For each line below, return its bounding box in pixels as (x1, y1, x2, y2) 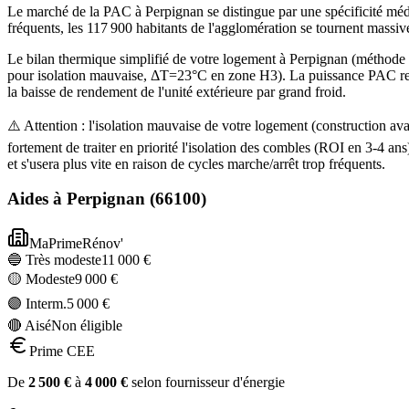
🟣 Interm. (7, 296, 67, 312)
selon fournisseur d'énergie (128, 374, 285, 391)
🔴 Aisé (7, 318, 51, 334)
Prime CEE (29, 343, 95, 360)
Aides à (7, 189, 67, 209)
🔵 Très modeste (7, 252, 101, 268)
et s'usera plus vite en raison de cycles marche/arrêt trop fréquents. (7, 155, 385, 172)
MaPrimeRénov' (29, 236, 123, 252)
